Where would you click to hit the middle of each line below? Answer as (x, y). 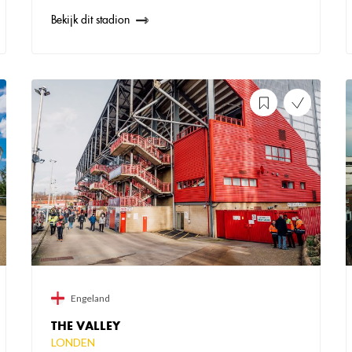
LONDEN (73, 342)
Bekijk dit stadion (90, 20)
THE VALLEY (85, 325)
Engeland (90, 298)
